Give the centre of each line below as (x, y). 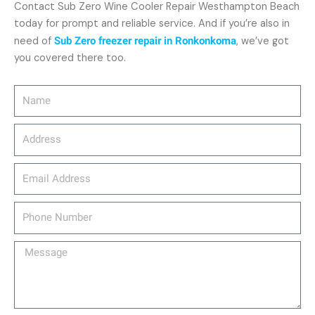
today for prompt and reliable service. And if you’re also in (152, 24)
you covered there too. (70, 58)
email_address (47, 171)
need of (34, 41)
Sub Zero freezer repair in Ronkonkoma (145, 41)
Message (35, 249)
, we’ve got (263, 41)
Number (32, 227)
